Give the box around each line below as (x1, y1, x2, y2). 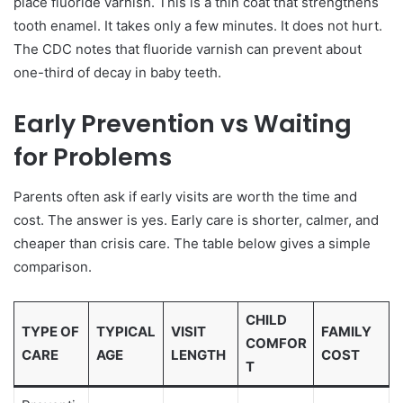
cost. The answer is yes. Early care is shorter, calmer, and (13, 211, 379, 229)
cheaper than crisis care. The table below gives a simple (13, 235, 371, 253)
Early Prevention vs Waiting (13, 106, 352, 140)
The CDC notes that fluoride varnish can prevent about (13, 40, 362, 58)
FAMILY (320, 323, 372, 341)
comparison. (13, 258, 92, 276)
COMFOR (245, 335, 307, 353)
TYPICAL (95, 323, 156, 341)
